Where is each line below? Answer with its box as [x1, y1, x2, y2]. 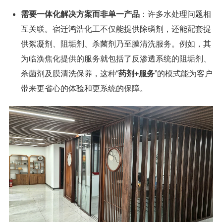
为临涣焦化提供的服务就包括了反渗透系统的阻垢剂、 [21, 54, 211, 63]
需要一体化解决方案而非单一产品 [21, 9, 140, 18]
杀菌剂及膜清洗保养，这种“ [21, 69, 118, 78]
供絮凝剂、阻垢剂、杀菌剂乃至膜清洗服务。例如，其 [21, 39, 211, 48]
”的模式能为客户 [155, 69, 213, 78]
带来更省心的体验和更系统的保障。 [21, 84, 148, 93]
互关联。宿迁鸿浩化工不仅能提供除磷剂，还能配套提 [21, 24, 211, 33]
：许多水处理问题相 [140, 9, 211, 18]
